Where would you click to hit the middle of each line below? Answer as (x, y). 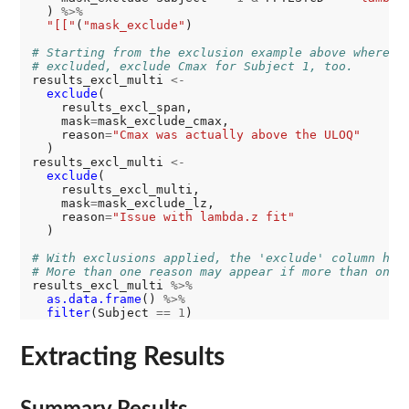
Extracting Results (122, 357)
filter (68, 313)
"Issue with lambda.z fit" (203, 217)
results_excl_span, (112, 108)
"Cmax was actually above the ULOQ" (236, 135)
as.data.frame (94, 299)
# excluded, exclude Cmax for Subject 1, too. (192, 67)
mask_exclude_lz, (156, 204)
